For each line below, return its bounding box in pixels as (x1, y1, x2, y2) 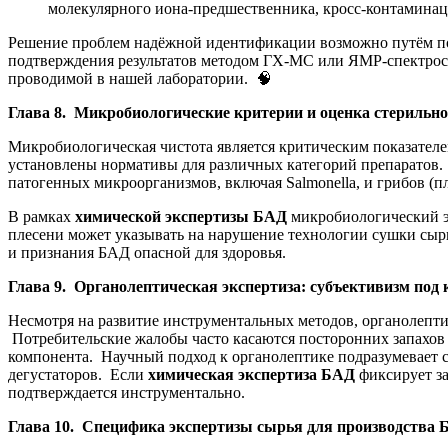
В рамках (8, 207, 75, 225)
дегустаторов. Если (8, 365, 148, 383)
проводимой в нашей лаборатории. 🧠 (8, 69, 272, 87)
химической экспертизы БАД (75, 207, 287, 225)
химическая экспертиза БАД (148, 365, 355, 383)
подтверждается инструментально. (8, 383, 245, 401)
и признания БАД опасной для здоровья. (8, 243, 286, 261)
